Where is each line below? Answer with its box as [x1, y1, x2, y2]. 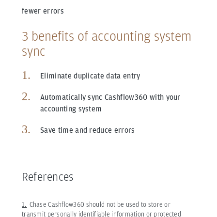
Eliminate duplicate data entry [40, 71, 140, 81]
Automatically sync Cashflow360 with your [40, 93, 181, 102]
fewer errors [22, 6, 64, 16]
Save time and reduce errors [40, 125, 135, 135]
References [22, 170, 74, 184]
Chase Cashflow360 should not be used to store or [29, 201, 171, 209]
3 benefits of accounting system [22, 28, 191, 45]
